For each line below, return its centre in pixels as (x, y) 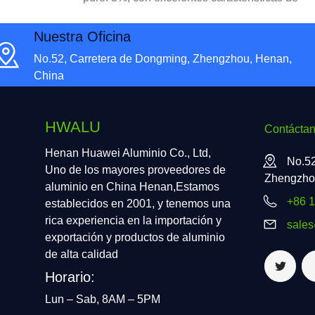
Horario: (70, 277)
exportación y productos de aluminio (135, 238)
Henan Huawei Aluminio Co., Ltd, (128, 153)
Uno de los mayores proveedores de (135, 170)
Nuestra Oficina (82, 36)
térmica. (103, 49)
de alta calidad (82, 255)
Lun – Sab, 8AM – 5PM (103, 300)
